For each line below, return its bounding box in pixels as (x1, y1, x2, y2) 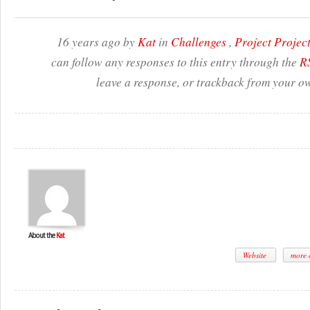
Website (243, 250, 268, 260)
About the (28, 232, 56, 239)
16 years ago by (57, 33, 138, 50)
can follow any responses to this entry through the (51, 53, 300, 70)
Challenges (171, 33, 226, 50)
